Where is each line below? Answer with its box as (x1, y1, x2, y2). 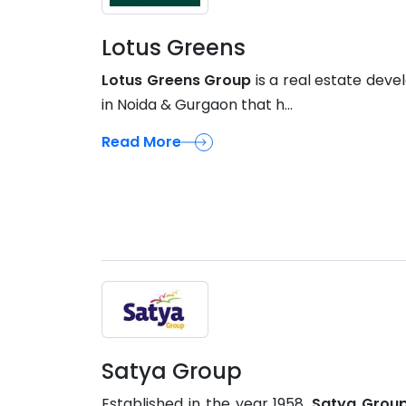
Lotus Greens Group (101, 69, 252, 91)
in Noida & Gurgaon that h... (101, 93, 293, 115)
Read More (101, 130, 181, 152)
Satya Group (101, 356, 242, 387)
